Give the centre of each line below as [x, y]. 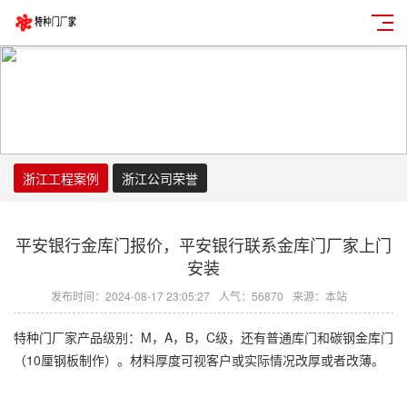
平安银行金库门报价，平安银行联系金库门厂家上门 [203, 244]
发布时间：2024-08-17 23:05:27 [130, 296]
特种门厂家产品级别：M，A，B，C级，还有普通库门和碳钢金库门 [203, 337]
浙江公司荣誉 [160, 178]
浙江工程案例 [61, 178]
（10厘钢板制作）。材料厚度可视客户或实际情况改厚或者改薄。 [199, 360]
